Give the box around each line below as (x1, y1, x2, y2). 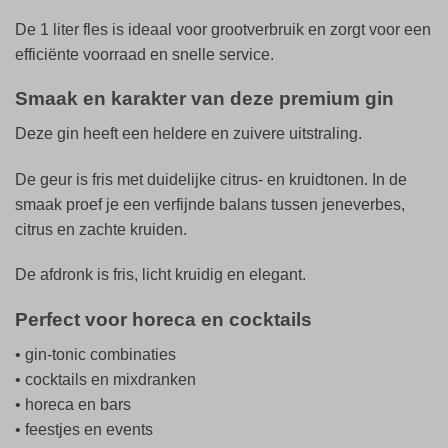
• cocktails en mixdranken (15, 370, 196, 388)
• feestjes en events (15, 420, 153, 438)
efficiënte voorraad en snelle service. (15, 45, 274, 63)
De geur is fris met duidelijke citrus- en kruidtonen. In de (15, 170, 407, 188)
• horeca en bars (15, 395, 131, 413)
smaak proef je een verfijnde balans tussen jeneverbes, (15, 195, 405, 213)
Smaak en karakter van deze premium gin (15, 88, 394, 110)
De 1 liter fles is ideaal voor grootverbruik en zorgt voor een (15, 20, 431, 38)
